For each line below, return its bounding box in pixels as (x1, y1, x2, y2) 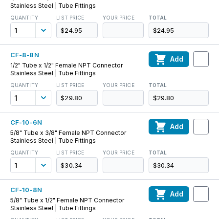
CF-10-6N (10, 118, 42, 126)
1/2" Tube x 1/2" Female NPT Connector (10, 62, 123, 69)
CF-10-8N (10, 186, 42, 194)
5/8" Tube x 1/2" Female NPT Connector (10, 197, 124, 204)
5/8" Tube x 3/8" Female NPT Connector (10, 129, 126, 136)
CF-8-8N (10, 51, 39, 59)
